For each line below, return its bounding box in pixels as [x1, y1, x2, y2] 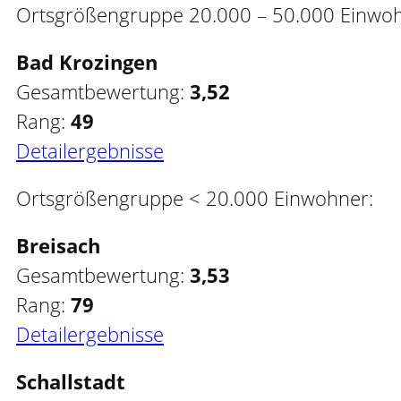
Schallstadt [16, 368, 125, 395]
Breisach [16, 232, 100, 259]
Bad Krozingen [16, 48, 158, 75]
